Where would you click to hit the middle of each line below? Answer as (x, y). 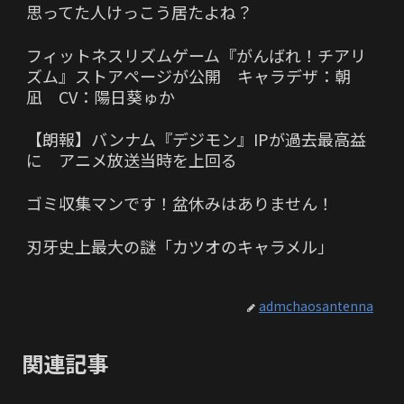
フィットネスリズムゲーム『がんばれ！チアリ (196, 55)
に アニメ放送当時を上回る (132, 160)
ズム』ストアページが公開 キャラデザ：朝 (188, 75)
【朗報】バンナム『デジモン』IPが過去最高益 (196, 139)
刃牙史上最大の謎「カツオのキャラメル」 (180, 246)
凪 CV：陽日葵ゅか (101, 96)
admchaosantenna (316, 306)
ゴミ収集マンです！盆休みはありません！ (180, 203)
